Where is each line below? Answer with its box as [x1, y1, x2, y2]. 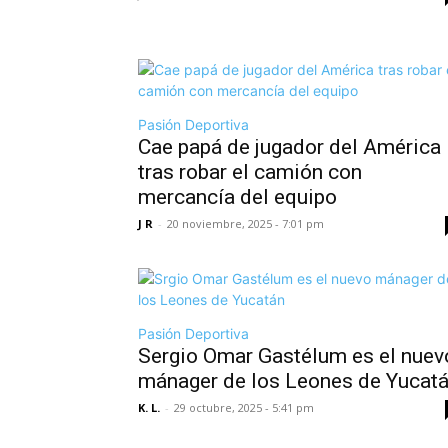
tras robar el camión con [138, 159, 362, 184]
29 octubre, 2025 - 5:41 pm [174, 399, 314, 415]
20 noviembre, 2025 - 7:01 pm [167, 215, 324, 231]
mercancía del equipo [138, 184, 337, 209]
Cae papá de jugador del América [138, 134, 441, 159]
